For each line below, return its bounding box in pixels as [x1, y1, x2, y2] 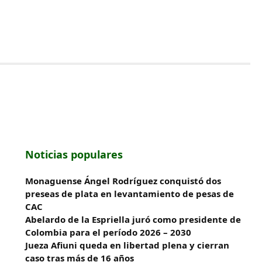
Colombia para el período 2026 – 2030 [25, 226, 192, 238]
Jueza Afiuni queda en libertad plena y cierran [25, 239, 230, 251]
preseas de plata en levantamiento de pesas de [25, 188, 235, 199]
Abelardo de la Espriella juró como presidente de [25, 213, 242, 225]
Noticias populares [25, 147, 123, 161]
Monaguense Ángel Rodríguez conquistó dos [25, 175, 222, 187]
